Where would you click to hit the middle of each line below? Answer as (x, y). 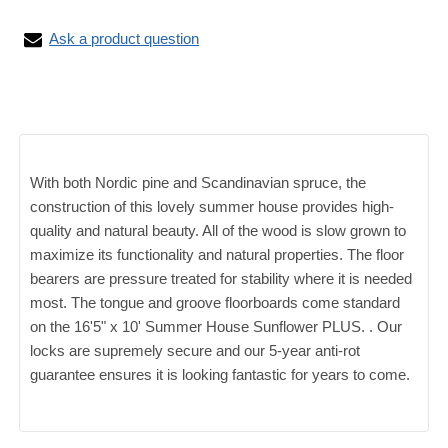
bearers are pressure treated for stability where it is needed (221, 278)
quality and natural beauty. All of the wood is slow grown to (218, 230)
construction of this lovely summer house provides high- (212, 206)
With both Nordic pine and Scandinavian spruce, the (198, 182)
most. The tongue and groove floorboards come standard (215, 302)
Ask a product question (124, 38)
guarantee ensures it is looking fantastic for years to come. (220, 374)
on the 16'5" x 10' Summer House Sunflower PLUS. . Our (216, 326)
